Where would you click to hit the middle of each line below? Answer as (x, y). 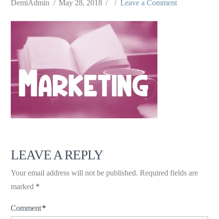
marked (23, 186)
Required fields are (169, 173)
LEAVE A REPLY (57, 155)
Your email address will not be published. (75, 173)
